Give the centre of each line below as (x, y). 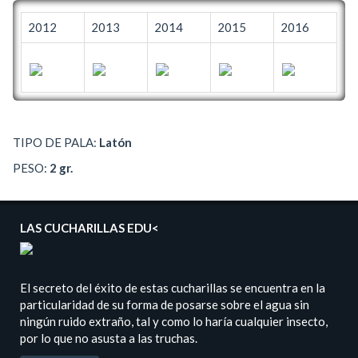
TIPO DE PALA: (56, 143)
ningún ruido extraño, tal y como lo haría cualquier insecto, (174, 322)
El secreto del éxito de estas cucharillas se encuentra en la (173, 288)
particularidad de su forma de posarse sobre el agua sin (165, 305)
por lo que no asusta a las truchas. (109, 338)
